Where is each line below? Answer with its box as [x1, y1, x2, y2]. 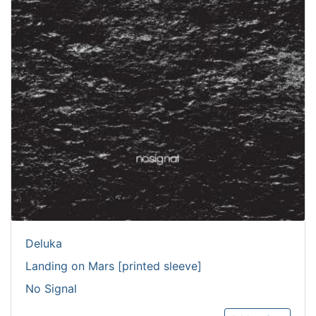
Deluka [25, 236, 62, 250]
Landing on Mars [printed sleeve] [25, 259, 202, 273]
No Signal [25, 281, 77, 296]
